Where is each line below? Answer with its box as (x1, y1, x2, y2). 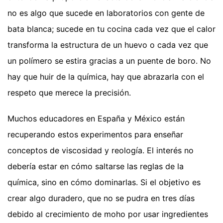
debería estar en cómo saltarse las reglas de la (7, 161, 184, 171)
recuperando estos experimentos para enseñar (7, 129, 183, 139)
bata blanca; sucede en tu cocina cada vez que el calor (7, 23, 216, 34)
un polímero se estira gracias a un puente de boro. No (7, 55, 211, 66)
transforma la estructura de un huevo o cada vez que (7, 39, 208, 50)
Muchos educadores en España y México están (7, 113, 185, 123)
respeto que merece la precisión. (7, 87, 131, 98)
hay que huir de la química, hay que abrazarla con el (7, 71, 204, 82)
